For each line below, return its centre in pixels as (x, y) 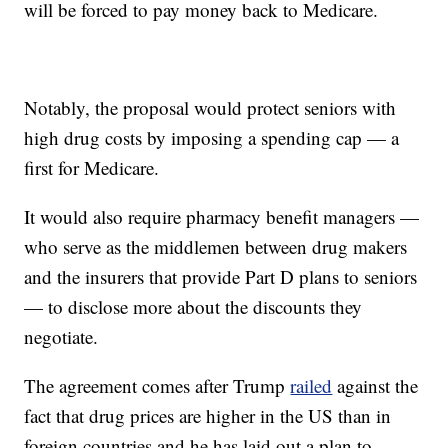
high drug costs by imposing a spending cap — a (212, 137)
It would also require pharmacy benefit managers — (222, 216)
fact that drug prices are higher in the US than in (208, 415)
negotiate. (61, 336)
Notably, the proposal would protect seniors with (210, 107)
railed (311, 385)
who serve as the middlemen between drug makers (216, 246)
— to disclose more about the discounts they (193, 306)
